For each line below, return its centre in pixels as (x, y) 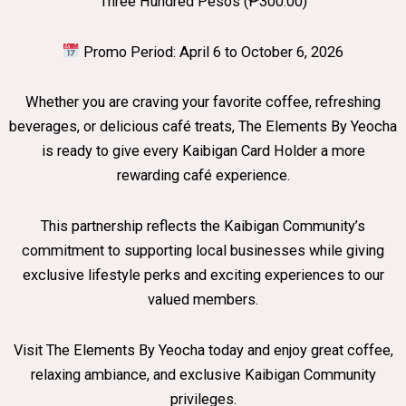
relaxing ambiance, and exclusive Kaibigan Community (203, 374)
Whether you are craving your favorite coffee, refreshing (203, 102)
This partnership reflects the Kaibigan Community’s (203, 227)
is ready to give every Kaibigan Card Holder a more (203, 151)
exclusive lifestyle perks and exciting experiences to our (203, 275)
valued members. (203, 300)
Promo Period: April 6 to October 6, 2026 (211, 52)
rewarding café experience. (203, 176)
